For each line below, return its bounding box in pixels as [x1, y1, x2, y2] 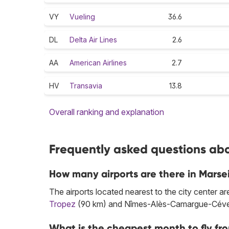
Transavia [70, 81, 102, 90]
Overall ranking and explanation [49, 107, 164, 118]
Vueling [70, 12, 95, 21]
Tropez [49, 199, 76, 210]
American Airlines [70, 58, 127, 67]
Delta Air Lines [70, 35, 117, 44]
